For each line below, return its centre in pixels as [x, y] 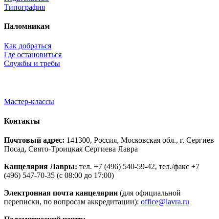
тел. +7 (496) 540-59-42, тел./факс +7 [138, 166]
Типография [24, 7]
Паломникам [27, 26]
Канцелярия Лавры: [41, 166]
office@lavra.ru [165, 201]
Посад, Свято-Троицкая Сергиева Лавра [73, 149]
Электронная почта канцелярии [61, 193]
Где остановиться [33, 54]
